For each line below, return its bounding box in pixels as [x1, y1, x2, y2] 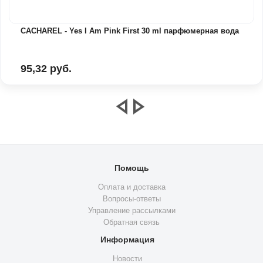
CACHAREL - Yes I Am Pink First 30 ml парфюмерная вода [21, 26, 239, 35]
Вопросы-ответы [102, 194, 161, 203]
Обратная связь [103, 217, 160, 227]
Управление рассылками [87, 205, 176, 215]
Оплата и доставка [97, 182, 166, 191]
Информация [100, 234, 154, 244]
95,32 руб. [21, 62, 72, 75]
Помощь [114, 163, 149, 173]
